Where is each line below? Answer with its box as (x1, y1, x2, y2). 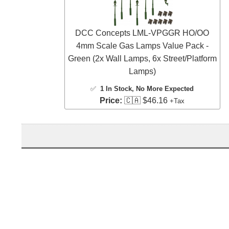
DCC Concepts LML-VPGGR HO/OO (75, 29, 210, 38)
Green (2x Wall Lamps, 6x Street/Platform (67, 54, 217, 63)
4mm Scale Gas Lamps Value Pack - (76, 41, 209, 51)
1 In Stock (100, 85, 132, 93)
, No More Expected (132, 85, 194, 93)
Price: (100, 96, 123, 105)
